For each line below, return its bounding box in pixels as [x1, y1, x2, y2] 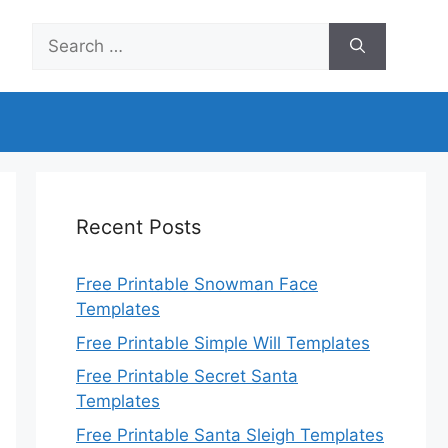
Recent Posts [76, 215, 201, 239]
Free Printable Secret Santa [76, 366, 298, 386]
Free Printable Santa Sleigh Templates [76, 424, 384, 445]
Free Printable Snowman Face [76, 274, 318, 294]
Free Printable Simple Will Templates [76, 332, 370, 353]
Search [31, 23, 87, 44]
